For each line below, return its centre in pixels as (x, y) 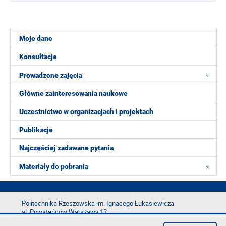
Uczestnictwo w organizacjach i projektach (86, 111)
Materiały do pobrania (54, 166)
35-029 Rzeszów (45, 221)
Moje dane (36, 38)
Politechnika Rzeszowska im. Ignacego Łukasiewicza (98, 204)
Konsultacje (38, 56)
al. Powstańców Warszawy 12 (64, 212)
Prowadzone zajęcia (51, 75)
